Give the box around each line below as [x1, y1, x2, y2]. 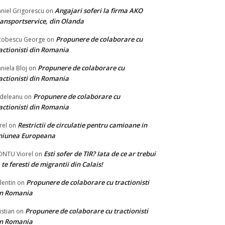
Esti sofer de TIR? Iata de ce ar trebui [44, 149, 156, 158]
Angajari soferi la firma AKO [55, 6, 143, 15]
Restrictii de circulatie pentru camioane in [18, 121, 147, 130]
